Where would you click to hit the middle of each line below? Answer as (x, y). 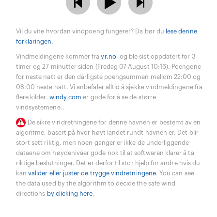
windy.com (65, 97)
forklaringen (34, 41)
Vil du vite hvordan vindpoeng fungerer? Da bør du (91, 31)
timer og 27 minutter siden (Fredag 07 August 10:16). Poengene (108, 67)
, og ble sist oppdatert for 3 (156, 56)
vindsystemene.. (40, 107)
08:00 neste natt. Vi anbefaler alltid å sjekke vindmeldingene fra (109, 87)
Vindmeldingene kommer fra (58, 56)
